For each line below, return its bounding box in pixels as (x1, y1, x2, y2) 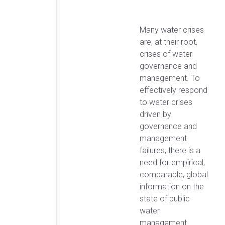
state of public (140, 194, 190, 204)
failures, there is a (140, 146, 200, 156)
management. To (140, 73, 200, 83)
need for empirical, (140, 158, 205, 168)
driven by (140, 109, 171, 120)
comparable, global (140, 170, 208, 180)
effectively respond (140, 85, 207, 95)
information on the (140, 182, 204, 192)
